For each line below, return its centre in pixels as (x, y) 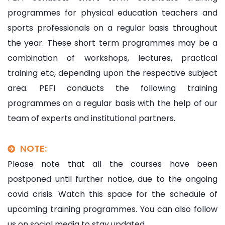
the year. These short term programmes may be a (113, 43)
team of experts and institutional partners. (91, 118)
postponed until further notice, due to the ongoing (113, 179)
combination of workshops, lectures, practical (113, 58)
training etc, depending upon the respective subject (113, 73)
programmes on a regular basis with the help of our (113, 103)
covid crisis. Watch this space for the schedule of (113, 194)
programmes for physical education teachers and (113, 13)
